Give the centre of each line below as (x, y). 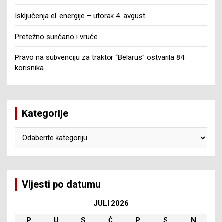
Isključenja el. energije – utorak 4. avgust (80, 16)
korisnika (29, 68)
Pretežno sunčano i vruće (56, 37)
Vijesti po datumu (61, 185)
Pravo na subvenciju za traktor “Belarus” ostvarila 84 (100, 58)
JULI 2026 (111, 203)
